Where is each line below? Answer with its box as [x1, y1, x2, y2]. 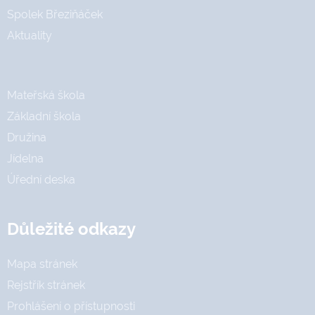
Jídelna [7, 151, 44, 165]
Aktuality [7, 28, 52, 42]
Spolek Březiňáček [7, 7, 103, 21]
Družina [7, 130, 46, 144]
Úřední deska [7, 172, 75, 186]
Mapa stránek [7, 257, 77, 271]
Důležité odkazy [7, 218, 136, 239]
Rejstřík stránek [7, 278, 85, 292]
